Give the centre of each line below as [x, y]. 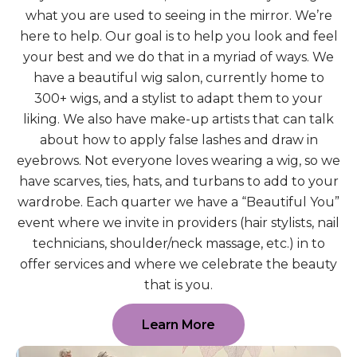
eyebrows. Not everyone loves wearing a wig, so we [178, 160]
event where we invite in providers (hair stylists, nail [178, 222]
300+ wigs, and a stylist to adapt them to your [178, 98]
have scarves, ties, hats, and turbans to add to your [178, 181]
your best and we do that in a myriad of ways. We [178, 57]
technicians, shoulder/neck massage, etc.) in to [178, 243]
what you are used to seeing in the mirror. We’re [178, 15]
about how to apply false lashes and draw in [178, 139]
